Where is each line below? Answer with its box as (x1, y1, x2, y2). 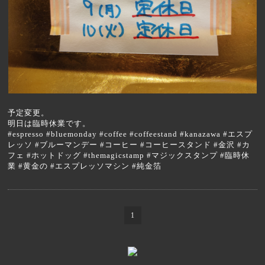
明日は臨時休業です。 (8, 119, 91, 128)
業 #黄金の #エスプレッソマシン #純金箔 (8, 161, 162, 171)
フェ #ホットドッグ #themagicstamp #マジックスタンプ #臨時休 (8, 151, 250, 160)
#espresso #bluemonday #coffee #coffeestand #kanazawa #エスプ (8, 130, 253, 139)
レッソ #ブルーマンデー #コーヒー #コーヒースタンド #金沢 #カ (8, 140, 251, 150)
